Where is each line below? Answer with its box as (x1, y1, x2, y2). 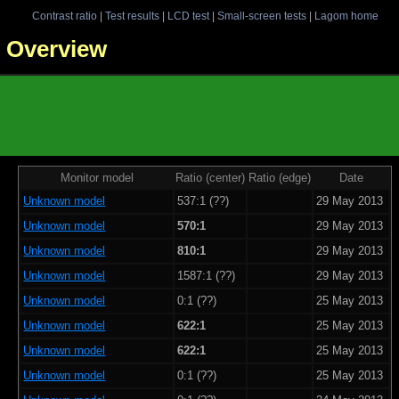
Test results (104, 10, 159, 21)
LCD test (167, 10, 209, 21)
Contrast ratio (31, 10, 97, 21)
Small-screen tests (216, 10, 306, 21)
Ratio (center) (175, 170, 245, 184)
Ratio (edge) (248, 170, 311, 184)
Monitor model (60, 170, 134, 184)
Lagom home (313, 10, 379, 21)
